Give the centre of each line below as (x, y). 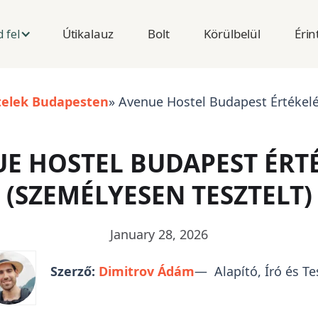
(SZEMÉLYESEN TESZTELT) (159, 194)
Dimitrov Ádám (147, 272)
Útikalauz (88, 34)
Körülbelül (232, 34)
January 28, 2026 (159, 235)
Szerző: (73, 272)
